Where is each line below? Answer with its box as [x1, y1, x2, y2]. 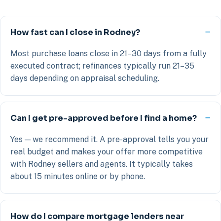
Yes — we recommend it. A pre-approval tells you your [10, 134, 209, 144]
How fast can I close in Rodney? [10, 27, 140, 37]
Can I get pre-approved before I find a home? [10, 112, 197, 123]
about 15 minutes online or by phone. [10, 171, 145, 181]
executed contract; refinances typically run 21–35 [10, 61, 194, 71]
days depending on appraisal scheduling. [10, 73, 159, 83]
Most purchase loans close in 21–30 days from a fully [10, 48, 207, 58]
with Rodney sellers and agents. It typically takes [10, 159, 193, 169]
